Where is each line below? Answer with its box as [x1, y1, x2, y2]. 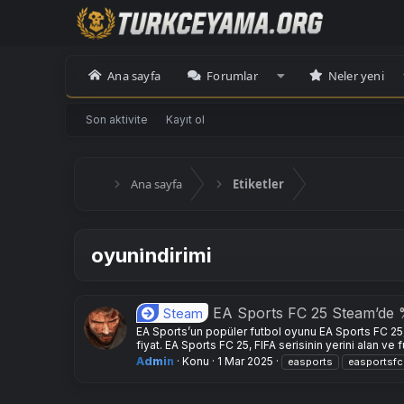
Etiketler [233, 175, 284, 192]
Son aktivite [86, 112, 148, 126]
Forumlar [207, 68, 258, 85]
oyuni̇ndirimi [91, 243, 212, 267]
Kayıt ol [166, 112, 205, 126]
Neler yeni [327, 68, 384, 85]
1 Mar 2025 [217, 354, 273, 369]
